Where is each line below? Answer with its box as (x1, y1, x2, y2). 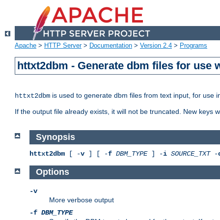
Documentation (89, 42, 132, 50)
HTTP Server (44, 42, 82, 50)
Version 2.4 (140, 42, 172, 50)
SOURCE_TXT (171, 149, 210, 158)
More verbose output (49, 196, 114, 204)
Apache (15, 42, 36, 50)
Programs (180, 42, 207, 50)
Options (35, 167, 69, 177)
